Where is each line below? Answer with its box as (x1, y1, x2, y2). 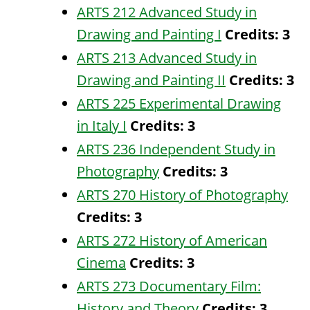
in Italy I (77, 116, 127, 135)
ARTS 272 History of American (77, 231, 267, 250)
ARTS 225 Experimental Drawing (77, 94, 281, 113)
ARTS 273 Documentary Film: (77, 277, 261, 295)
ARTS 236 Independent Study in (77, 140, 275, 158)
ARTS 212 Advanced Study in (77, 3, 257, 21)
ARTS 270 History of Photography (77, 185, 288, 204)
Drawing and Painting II (77, 71, 226, 89)
